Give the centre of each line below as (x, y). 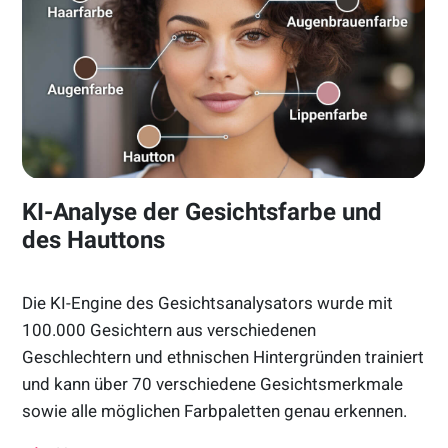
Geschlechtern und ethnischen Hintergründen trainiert (223, 357)
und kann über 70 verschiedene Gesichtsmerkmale (213, 384)
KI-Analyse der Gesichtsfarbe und (202, 212)
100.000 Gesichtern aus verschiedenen (169, 330)
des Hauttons (94, 240)
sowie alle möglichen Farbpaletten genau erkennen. (215, 411)
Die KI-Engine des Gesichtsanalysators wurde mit (208, 303)
